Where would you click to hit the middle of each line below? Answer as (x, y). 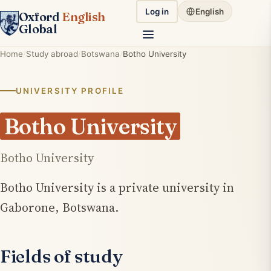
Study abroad (52, 54)
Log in (157, 11)
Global (38, 29)
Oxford (40, 17)
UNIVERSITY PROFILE (70, 90)
